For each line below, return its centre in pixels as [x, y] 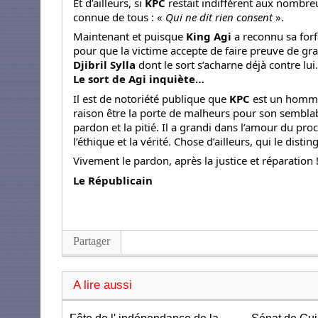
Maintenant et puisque [130, 37]
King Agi [209, 37]
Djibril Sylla [104, 65]
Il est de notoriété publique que [150, 98]
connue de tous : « [119, 17]
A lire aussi [103, 285]
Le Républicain [113, 180]
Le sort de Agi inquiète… [139, 79]
